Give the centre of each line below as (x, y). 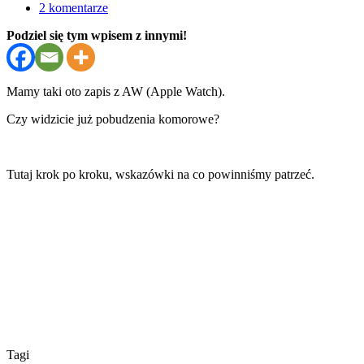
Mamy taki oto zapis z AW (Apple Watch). (116, 91)
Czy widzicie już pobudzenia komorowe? (113, 119)
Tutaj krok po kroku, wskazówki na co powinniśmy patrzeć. (160, 174)
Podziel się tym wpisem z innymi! (97, 35)
